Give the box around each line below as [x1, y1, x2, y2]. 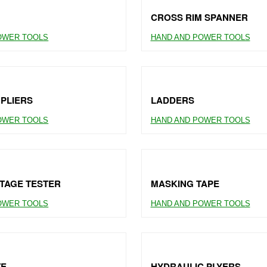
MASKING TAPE [150, 176, 219, 190]
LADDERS [150, 94, 194, 107]
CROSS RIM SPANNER [150, 10, 248, 24]
